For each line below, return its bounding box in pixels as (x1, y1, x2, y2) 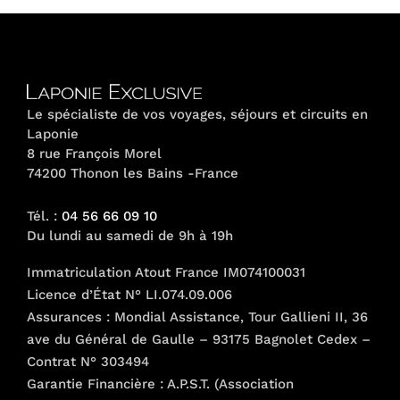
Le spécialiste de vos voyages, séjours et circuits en (27, 106, 368, 122)
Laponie (27, 126, 79, 142)
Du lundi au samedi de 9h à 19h (27, 227, 233, 244)
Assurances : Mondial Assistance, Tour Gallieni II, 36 (27, 308, 368, 325)
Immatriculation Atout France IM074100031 (27, 263, 305, 280)
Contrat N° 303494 (27, 353, 149, 370)
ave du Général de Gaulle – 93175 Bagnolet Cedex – (27, 330, 371, 347)
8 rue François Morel (27, 146, 162, 162)
